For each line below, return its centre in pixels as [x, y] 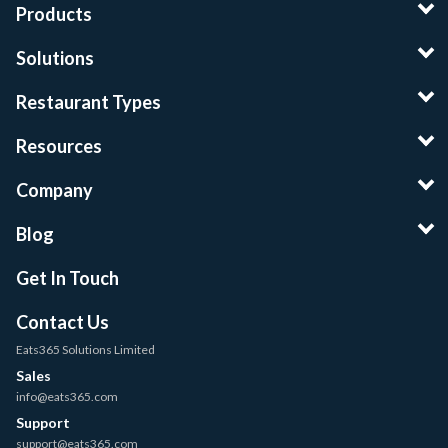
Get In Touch [67, 278]
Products [54, 14]
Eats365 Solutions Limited [85, 350]
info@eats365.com [67, 397]
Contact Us [62, 322]
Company [54, 190]
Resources [59, 146]
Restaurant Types [88, 102]
